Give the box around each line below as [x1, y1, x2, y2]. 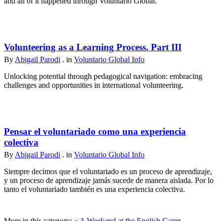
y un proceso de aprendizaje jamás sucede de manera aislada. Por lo [4, 176, 214, 184]
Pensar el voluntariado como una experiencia [4, 126, 186, 137]
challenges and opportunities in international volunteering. [4, 80, 184, 89]
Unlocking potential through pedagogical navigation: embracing [4, 72, 202, 80]
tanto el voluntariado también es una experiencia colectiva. [4, 184, 185, 193]
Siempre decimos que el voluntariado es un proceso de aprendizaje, [4, 167, 212, 176]
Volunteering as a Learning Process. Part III [4, 41, 182, 52]
